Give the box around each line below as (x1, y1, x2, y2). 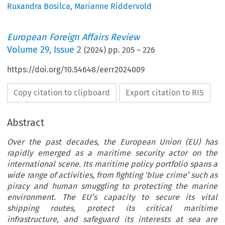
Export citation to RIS (126, 88, 204, 98)
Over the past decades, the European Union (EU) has (7, 137, 217, 147)
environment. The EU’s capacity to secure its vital (7, 192, 217, 202)
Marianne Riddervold (74, 2, 152, 12)
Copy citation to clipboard (14, 88, 110, 98)
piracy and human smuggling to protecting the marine (7, 181, 217, 191)
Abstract (7, 117, 45, 129)
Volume (7, 44, 41, 56)
